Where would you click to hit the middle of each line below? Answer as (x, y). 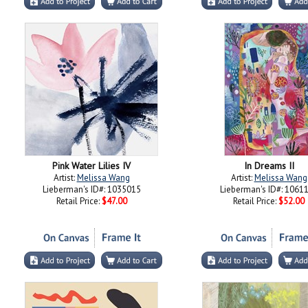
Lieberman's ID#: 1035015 (91, 189)
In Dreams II (269, 166)
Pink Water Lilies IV (91, 166)
